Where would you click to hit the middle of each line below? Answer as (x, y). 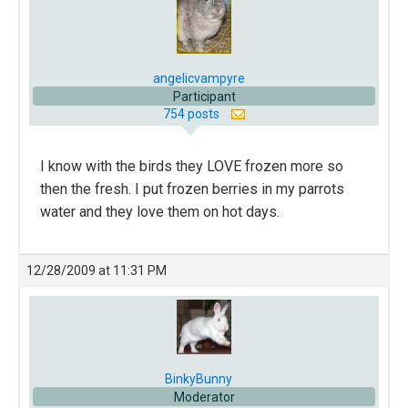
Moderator (204, 397)
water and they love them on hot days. (160, 211)
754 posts (192, 113)
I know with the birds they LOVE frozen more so (192, 166)
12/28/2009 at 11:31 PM (97, 270)
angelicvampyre (199, 78)
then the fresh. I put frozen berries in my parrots (192, 189)
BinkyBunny (199, 378)
